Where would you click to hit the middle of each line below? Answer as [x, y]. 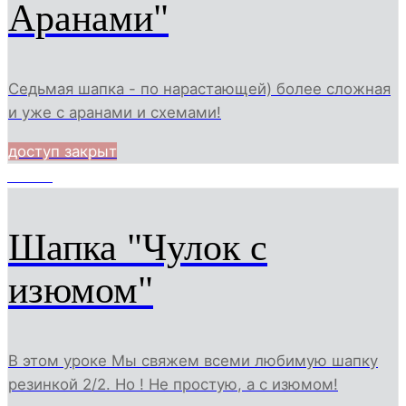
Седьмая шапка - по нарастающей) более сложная [199, 89]
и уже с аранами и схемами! [115, 113]
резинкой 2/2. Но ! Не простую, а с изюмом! [173, 385]
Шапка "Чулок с [138, 247]
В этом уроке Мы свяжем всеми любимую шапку [193, 361]
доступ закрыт [63, 152]
